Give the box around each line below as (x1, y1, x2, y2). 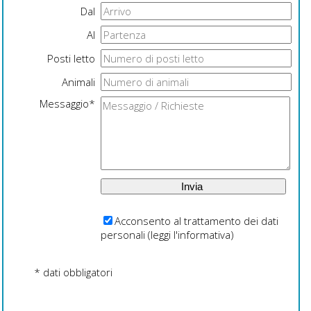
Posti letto (47, 51, 95, 66)
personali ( (100, 228, 151, 242)
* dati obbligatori (33, 265, 112, 280)
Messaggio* (39, 96, 95, 111)
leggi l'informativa (150, 228, 230, 242)
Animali (61, 75, 95, 90)
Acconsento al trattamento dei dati (114, 214, 278, 228)
